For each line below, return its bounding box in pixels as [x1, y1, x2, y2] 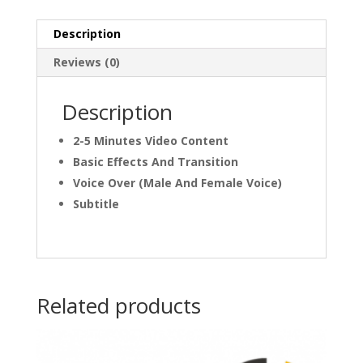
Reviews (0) [53, 54, 120, 70]
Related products [36, 291, 201, 321]
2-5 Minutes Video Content [72, 133, 228, 149]
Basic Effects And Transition [72, 154, 238, 170]
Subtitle [72, 196, 119, 212]
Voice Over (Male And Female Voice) [72, 175, 282, 191]
